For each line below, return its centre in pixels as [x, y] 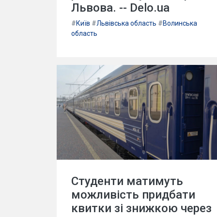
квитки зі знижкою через [141, 208]
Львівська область [126, 23]
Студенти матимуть [127, 181]
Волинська [180, 23]
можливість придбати [133, 194]
